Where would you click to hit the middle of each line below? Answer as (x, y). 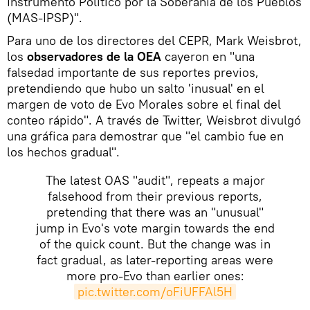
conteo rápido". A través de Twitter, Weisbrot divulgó (154, 120)
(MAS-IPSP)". (45, 17)
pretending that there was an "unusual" (155, 212)
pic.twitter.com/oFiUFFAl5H (155, 291)
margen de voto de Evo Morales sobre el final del (144, 104)
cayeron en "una (208, 56)
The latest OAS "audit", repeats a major (155, 180)
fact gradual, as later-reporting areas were (155, 259)
